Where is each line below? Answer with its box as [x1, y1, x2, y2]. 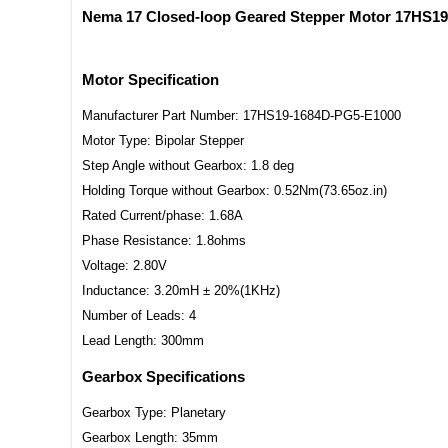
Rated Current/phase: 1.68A [82, 207, 243, 223]
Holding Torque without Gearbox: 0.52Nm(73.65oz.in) [82, 182, 387, 198]
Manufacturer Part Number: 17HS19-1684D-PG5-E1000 [82, 107, 401, 123]
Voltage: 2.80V [82, 257, 167, 273]
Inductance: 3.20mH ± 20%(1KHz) [82, 282, 280, 298]
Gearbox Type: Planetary [82, 405, 226, 421]
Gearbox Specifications [82, 368, 245, 386]
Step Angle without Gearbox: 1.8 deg [82, 157, 294, 173]
